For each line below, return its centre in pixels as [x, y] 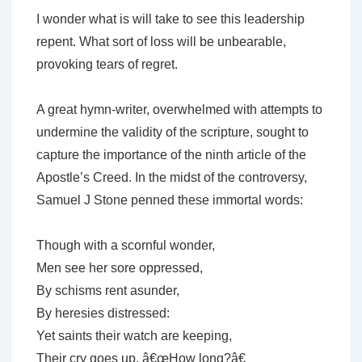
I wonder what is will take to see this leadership [170, 19]
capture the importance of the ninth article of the [171, 155]
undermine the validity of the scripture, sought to [173, 133]
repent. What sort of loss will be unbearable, [161, 42]
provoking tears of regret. [107, 65]
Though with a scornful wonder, [126, 246]
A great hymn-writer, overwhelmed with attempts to [179, 110]
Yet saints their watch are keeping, [134, 336]
